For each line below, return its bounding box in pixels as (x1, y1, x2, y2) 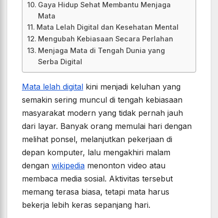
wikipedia (52, 161, 85, 171)
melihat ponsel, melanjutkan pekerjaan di (22, 134, 172, 145)
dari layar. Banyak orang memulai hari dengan (22, 121, 192, 131)
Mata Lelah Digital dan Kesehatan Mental (36, 23, 179, 32)
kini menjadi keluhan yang (83, 82, 181, 92)
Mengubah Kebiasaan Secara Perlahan (37, 35, 173, 43)
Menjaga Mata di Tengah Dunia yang (37, 46, 165, 55)
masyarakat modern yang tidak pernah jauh (22, 108, 183, 118)
